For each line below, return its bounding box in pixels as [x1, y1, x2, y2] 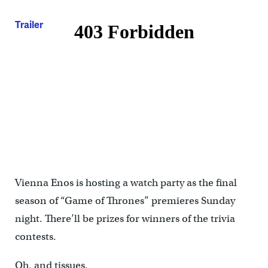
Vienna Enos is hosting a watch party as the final [14, 176, 237, 190]
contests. [14, 230, 56, 243]
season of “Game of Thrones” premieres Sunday [14, 194, 235, 208]
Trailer [14, 17, 43, 31]
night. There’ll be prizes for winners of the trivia [14, 212, 235, 226]
